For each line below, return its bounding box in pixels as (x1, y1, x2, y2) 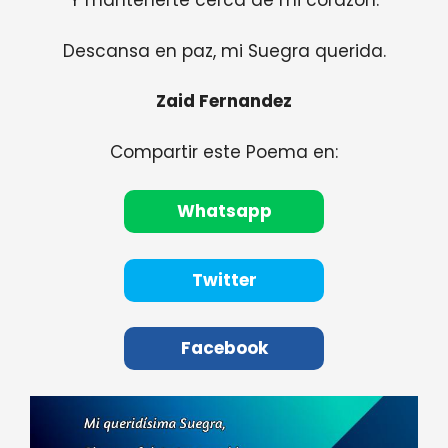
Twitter (191, 267, 257, 292)
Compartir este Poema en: (110, 139, 338, 164)
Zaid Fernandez (156, 89, 292, 114)
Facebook (180, 336, 268, 361)
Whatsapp (176, 199, 272, 224)
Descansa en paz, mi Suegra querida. (62, 38, 386, 63)
